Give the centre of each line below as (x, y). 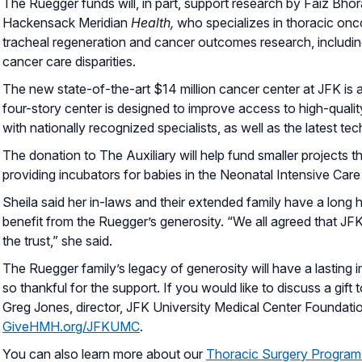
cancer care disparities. (71, 61)
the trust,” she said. (57, 240)
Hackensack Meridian (67, 22)
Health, (152, 22)
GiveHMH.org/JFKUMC (71, 326)
